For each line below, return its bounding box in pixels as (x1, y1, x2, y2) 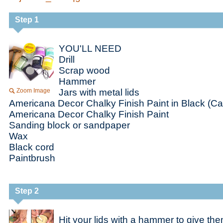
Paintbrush (9, 153, 55, 163)
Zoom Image (16, 87, 50, 94)
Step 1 (15, 15, 39, 24)
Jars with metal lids (59, 87, 139, 98)
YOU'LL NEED (59, 43, 121, 54)
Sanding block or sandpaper (9, 120, 130, 130)
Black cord (9, 142, 54, 152)
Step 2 (15, 187, 39, 195)
